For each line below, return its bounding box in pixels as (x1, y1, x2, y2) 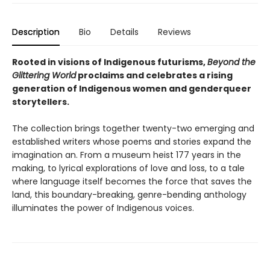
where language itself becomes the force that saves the (12, 175, 252, 187)
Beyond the (207, 55, 256, 68)
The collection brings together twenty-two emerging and (12, 122, 254, 134)
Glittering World (12, 69, 76, 81)
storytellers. (12, 95, 69, 108)
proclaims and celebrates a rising (76, 69, 233, 81)
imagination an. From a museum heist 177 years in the (12, 148, 241, 161)
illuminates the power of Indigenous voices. (12, 201, 194, 214)
